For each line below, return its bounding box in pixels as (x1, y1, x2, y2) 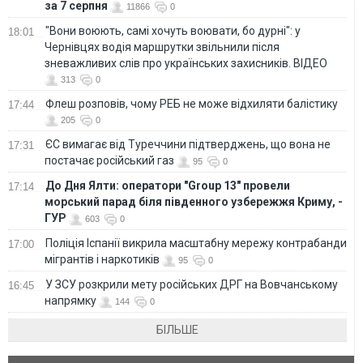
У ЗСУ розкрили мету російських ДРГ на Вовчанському (45, 277, 338, 291)
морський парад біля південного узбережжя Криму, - (45, 194, 343, 208)
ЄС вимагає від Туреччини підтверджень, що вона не (45, 137, 331, 151)
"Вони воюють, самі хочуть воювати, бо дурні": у (45, 23, 301, 37)
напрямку (45, 293, 96, 307)
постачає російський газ (45, 153, 174, 167)
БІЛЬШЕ (156, 322, 199, 336)
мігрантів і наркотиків (45, 252, 160, 266)
